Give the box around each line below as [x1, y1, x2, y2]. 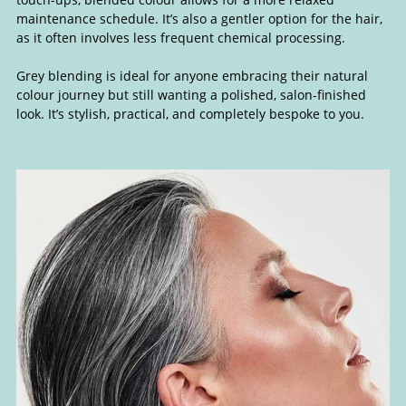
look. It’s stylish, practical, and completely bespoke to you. [15, 105, 364, 123]
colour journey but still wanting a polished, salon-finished [15, 86, 366, 104]
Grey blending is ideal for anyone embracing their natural [15, 67, 368, 85]
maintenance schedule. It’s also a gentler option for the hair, [15, 10, 382, 28]
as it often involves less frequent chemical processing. [15, 29, 345, 47]
